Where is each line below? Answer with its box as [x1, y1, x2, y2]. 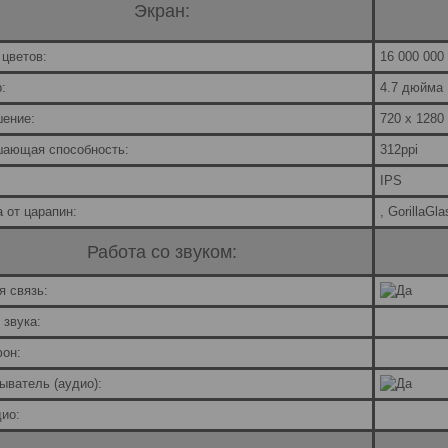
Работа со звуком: [87, 241, 237, 262]
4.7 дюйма [380, 80, 443, 96]
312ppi [380, 142, 418, 158]
